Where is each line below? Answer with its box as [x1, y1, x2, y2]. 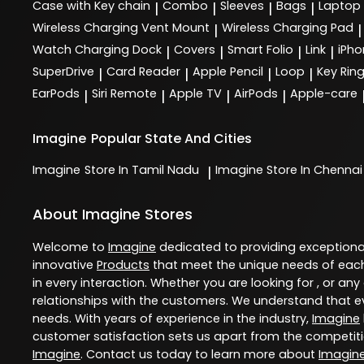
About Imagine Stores [32, 204, 193, 225]
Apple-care [290, 85, 357, 102]
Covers [174, 41, 215, 58]
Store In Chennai [266, 162, 362, 179]
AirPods [234, 85, 278, 102]
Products [97, 257, 149, 274]
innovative [32, 257, 97, 274]
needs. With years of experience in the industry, [32, 310, 312, 327]
